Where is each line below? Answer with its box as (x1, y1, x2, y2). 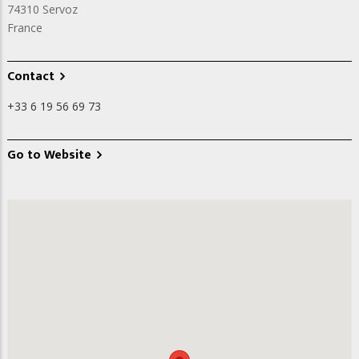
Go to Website (7, 143, 91, 166)
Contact (7, 65, 54, 87)
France (7, 19, 42, 35)
